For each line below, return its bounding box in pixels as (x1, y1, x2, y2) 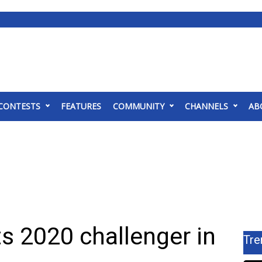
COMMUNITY (113, 101, 164, 112)
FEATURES (61, 101, 101, 112)
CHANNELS (185, 101, 228, 112)
